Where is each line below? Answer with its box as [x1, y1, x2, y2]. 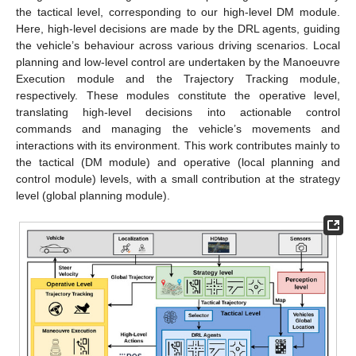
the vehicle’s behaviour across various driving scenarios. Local [16, 38, 340, 52]
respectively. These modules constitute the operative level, [16, 88, 340, 102]
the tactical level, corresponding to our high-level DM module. [16, 5, 340, 18]
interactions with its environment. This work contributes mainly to [16, 138, 340, 152]
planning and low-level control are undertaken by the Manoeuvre [16, 55, 340, 68]
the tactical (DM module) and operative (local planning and [16, 155, 340, 168]
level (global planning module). [16, 188, 170, 202]
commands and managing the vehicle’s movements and [16, 122, 340, 135]
